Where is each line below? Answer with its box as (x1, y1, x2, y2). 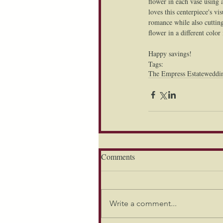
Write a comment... (110, 199, 177, 208)
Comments (101, 151, 135, 162)
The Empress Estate (148, 69, 204, 78)
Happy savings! (148, 49, 192, 58)
